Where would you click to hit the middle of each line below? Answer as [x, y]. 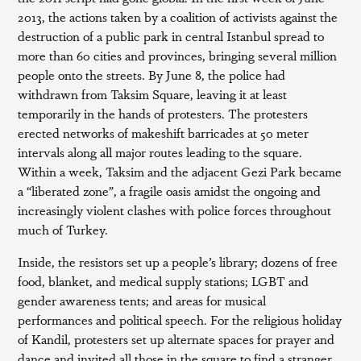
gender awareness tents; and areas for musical [142, 300]
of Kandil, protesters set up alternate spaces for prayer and [176, 339]
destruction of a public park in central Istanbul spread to [171, 36]
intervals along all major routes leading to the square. [160, 152]
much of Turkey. [63, 229]
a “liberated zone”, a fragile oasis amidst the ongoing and [170, 191]
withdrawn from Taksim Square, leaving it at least [153, 94]
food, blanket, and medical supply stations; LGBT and [164, 281]
